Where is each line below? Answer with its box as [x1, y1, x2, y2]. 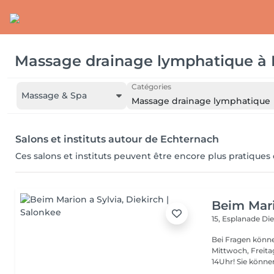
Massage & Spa [21, 90, 87, 101]
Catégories [131, 82, 171, 91]
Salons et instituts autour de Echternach [15, 133, 219, 145]
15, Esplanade [212, 214, 262, 223]
